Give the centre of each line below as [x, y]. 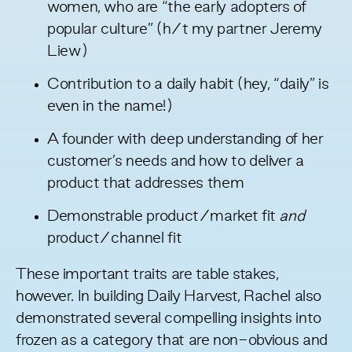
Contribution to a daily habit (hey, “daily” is [188, 84]
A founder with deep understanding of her [185, 139]
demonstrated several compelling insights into [169, 319]
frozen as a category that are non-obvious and [172, 341]
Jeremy [296, 29]
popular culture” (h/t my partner [159, 29]
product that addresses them [146, 183]
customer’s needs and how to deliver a [176, 161]
